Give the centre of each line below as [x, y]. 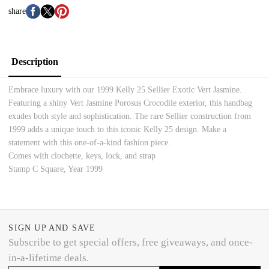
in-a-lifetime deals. [49, 258]
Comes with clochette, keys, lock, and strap [82, 156]
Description [35, 61]
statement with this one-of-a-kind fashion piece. [90, 143]
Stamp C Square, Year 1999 [56, 169]
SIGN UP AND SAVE [52, 227]
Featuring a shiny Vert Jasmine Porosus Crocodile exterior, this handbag [131, 103]
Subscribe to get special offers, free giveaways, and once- [131, 242]
